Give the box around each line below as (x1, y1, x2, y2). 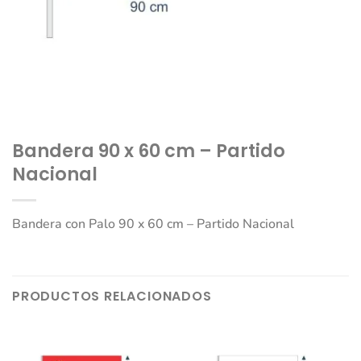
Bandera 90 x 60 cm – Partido (12, 138, 285, 164)
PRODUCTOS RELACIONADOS (12, 286, 212, 305)
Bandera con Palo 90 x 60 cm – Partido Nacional (12, 215, 294, 233)
